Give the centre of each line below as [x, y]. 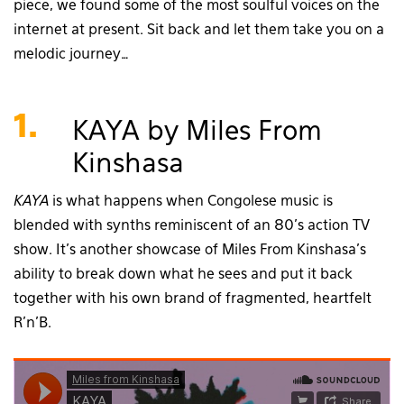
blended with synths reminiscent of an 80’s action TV [192, 226]
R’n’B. [32, 323]
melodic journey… [71, 55]
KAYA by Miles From [197, 132]
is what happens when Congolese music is [191, 202]
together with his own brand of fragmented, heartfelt [193, 299]
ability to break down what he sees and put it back [183, 275]
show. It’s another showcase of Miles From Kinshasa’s [190, 250]
